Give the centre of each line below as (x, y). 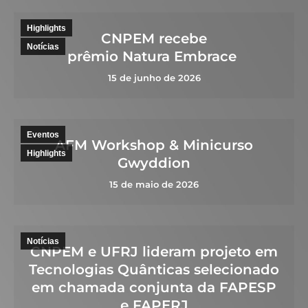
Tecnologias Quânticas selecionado (154, 269)
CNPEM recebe (154, 38)
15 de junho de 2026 (154, 78)
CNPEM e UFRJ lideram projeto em (154, 252)
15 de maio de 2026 (154, 184)
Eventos (43, 135)
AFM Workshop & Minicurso (154, 145)
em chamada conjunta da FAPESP (154, 287)
